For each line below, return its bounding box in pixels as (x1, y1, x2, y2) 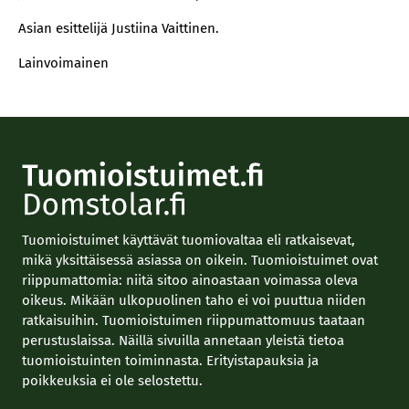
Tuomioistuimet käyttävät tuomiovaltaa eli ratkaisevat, (22, 232, 355, 248)
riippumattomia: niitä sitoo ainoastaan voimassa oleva (22, 272, 358, 288)
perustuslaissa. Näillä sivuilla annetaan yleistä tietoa (22, 332, 344, 349)
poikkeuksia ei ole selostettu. (22, 372, 203, 389)
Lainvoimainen (18, 55, 109, 71)
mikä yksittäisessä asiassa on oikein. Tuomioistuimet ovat (22, 252, 378, 268)
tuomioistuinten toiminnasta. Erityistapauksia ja (22, 352, 319, 369)
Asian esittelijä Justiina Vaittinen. (18, 20, 219, 37)
